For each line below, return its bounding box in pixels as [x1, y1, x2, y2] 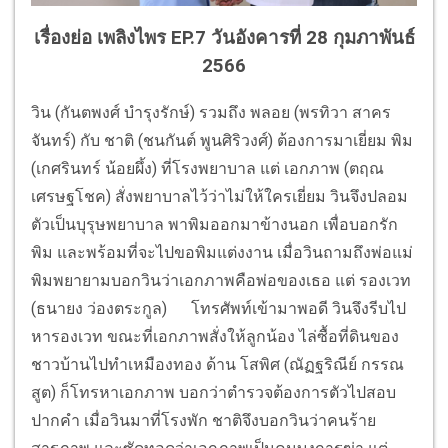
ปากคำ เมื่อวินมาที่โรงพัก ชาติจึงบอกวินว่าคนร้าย [31, 411, 376, 430]
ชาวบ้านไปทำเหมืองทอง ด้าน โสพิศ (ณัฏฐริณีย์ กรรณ [31, 355, 404, 374]
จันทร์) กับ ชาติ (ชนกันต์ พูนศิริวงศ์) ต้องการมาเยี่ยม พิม [31, 131, 413, 150]
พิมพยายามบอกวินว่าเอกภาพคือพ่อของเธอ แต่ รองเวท [31, 271, 411, 290]
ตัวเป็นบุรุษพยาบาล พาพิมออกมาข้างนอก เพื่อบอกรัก [31, 215, 398, 234]
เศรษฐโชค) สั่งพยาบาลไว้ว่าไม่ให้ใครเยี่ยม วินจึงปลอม [31, 187, 408, 206]
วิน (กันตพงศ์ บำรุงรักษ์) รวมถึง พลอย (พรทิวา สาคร [31, 103, 391, 122]
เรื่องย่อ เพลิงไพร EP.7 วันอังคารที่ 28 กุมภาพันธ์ [33, 27, 415, 50]
